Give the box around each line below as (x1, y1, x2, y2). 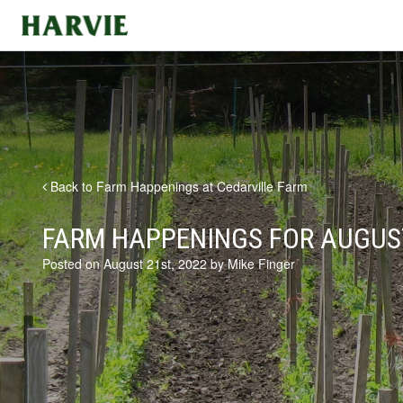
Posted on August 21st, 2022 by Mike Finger (42, 255, 295, 273)
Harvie (18, 12, 55, 30)
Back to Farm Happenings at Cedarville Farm (47, 177, 308, 195)
